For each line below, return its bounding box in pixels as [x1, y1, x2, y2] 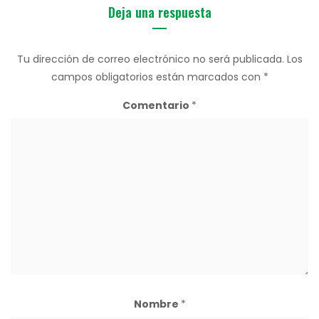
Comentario [122, 98, 192, 113]
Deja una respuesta [108, 3, 211, 21]
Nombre [133, 297, 181, 312]
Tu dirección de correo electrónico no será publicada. [16, 52, 284, 66]
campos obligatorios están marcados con [51, 70, 263, 84]
